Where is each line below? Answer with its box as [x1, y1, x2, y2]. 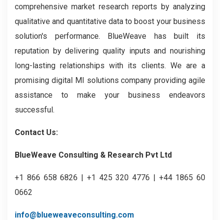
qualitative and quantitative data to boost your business [15, 17, 205, 26]
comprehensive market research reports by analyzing [15, 2, 205, 11]
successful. [15, 105, 55, 114]
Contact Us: [15, 128, 58, 137]
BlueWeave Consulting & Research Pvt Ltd [15, 150, 172, 160]
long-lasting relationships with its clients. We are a [15, 61, 205, 70]
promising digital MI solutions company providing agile [15, 76, 205, 85]
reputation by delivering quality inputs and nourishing [15, 46, 205, 55]
